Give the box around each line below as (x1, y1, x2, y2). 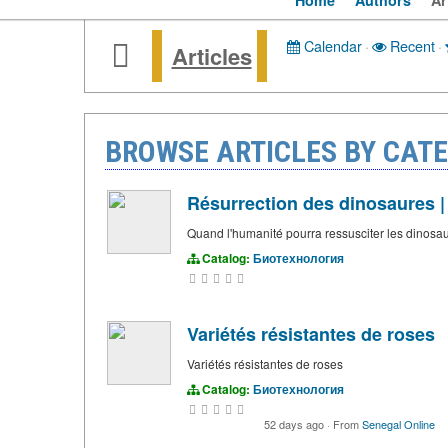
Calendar (299, 35, 362, 57)
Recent (385, 35, 435, 57)
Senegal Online (361, 416, 435, 433)
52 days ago (263, 416, 327, 433)
